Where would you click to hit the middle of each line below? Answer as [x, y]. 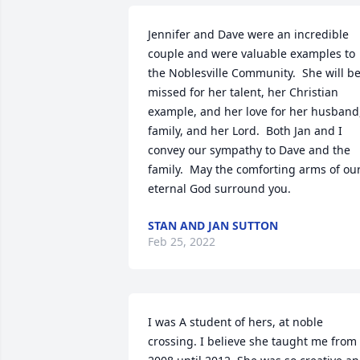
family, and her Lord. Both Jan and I [245, 131]
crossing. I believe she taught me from [252, 341]
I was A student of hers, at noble [235, 322]
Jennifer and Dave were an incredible [248, 34]
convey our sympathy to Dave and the [249, 150]
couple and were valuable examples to [252, 53]
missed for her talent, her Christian [243, 92]
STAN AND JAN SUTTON [213, 225]
